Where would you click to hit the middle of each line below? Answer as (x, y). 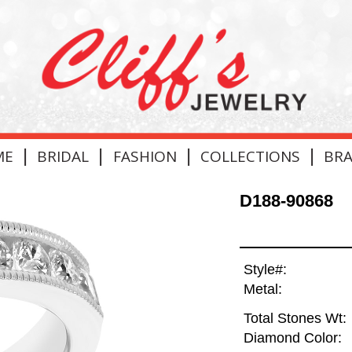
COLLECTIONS (250, 156)
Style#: (265, 270)
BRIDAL (63, 156)
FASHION (145, 156)
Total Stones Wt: (295, 319)
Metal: (262, 290)
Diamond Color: (292, 338)
